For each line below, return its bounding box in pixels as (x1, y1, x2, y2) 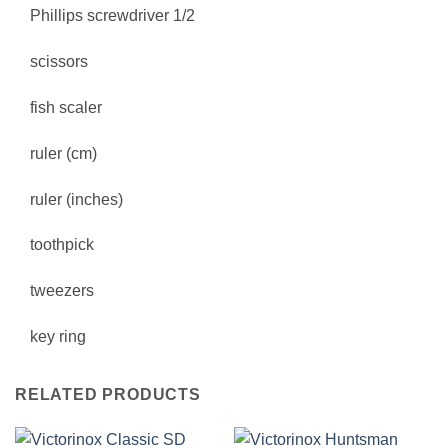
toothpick (30, 236, 94, 254)
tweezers (30, 282, 94, 300)
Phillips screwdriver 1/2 (30, 7, 195, 25)
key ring (30, 327, 86, 345)
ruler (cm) (30, 144, 97, 162)
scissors (30, 53, 88, 71)
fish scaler (30, 98, 102, 116)
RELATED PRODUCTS (15, 385, 201, 403)
